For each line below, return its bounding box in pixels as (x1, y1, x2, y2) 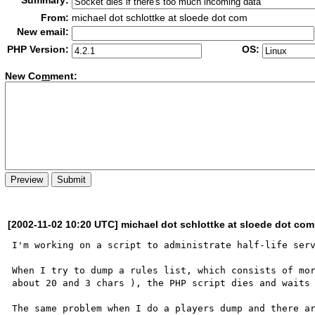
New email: (17, 26, 70, 37)
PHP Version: (7, 44, 70, 55)
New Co (5, 70, 42, 82)
